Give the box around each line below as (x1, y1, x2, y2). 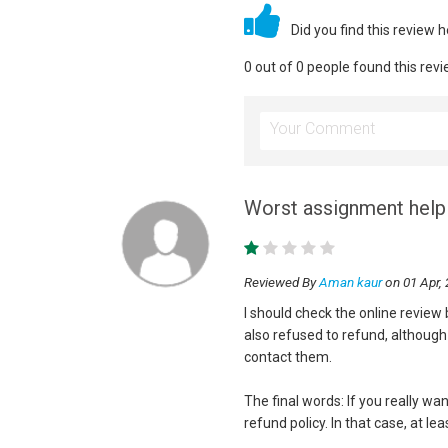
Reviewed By (243, 274, 319, 290)
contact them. (243, 349, 332, 365)
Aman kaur (318, 274, 382, 290)
